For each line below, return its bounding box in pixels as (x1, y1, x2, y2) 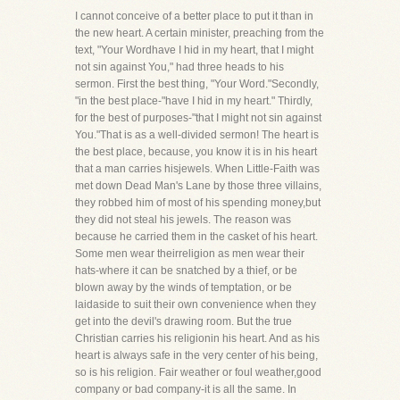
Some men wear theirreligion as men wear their (75, 247, 304, 260)
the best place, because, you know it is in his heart (75, 146, 317, 158)
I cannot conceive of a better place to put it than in (75, 10, 313, 22)
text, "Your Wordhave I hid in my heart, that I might (75, 44, 313, 56)
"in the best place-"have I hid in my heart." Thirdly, (75, 95, 312, 107)
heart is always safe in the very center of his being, (75, 349, 318, 362)
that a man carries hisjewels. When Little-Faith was (75, 162, 320, 175)
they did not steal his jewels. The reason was (75, 213, 291, 226)
